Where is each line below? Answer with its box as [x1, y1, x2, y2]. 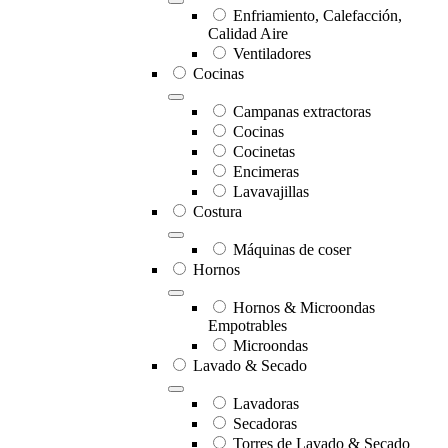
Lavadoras [233, 395, 299, 413]
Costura [193, 203, 242, 221]
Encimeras [233, 163, 299, 181]
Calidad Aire [208, 25, 288, 43]
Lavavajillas [233, 183, 309, 201]
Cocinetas [233, 143, 295, 161]
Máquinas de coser [233, 241, 351, 259]
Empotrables [208, 317, 287, 335]
